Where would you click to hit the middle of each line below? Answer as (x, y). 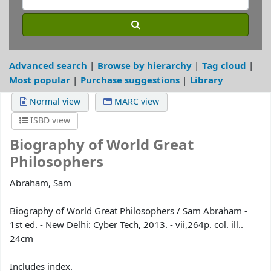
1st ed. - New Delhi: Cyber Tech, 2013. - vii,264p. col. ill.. (126, 225)
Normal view (54, 102)
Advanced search (48, 65)
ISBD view (49, 121)
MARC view (136, 102)
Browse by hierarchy (145, 65)
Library (207, 80)
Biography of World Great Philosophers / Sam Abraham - (129, 211)
